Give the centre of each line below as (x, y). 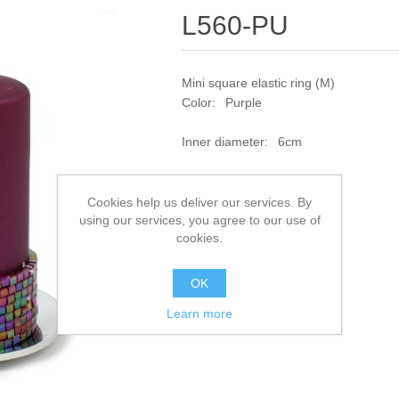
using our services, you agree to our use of (199, 220)
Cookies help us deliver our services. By (199, 202)
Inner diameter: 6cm (242, 142)
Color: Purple (222, 102)
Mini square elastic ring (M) (259, 83)
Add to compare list (273, 237)
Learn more (199, 313)
